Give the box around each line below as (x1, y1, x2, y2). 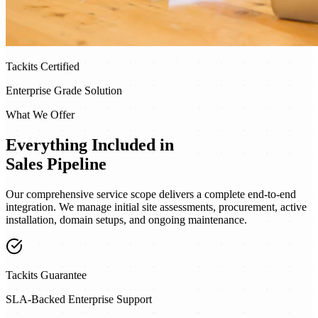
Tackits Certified (6, 60, 79, 72)
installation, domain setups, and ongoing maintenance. (6, 213, 247, 226)
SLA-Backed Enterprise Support (6, 292, 152, 305)
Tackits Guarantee (6, 268, 87, 281)
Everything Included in (6, 135, 174, 154)
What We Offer (6, 108, 75, 121)
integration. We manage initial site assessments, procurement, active (6, 200, 307, 213)
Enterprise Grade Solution (6, 84, 122, 97)
